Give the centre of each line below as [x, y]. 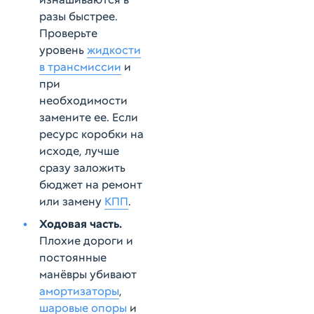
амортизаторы [79, 291]
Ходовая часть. [81, 224]
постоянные [73, 258]
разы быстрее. [78, 16]
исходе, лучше [79, 151]
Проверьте [68, 33]
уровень [63, 50]
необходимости [83, 101]
